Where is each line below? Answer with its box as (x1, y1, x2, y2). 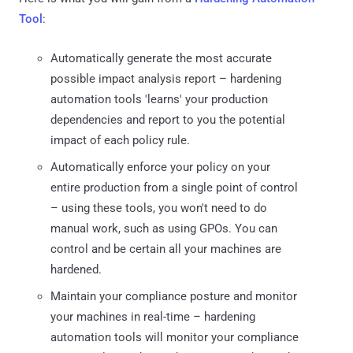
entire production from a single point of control (50, 180, 298, 195)
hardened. (50, 262, 102, 277)
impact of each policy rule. (50, 132, 190, 147)
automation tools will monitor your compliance (50, 329, 299, 344)
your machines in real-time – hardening (50, 309, 255, 324)
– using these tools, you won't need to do (50, 200, 267, 215)
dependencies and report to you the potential (50, 112, 285, 127)
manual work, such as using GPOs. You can (50, 221, 277, 236)
